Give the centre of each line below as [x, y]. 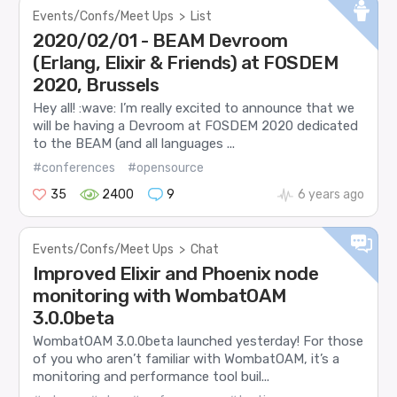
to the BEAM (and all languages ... [134, 144]
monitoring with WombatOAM [160, 295]
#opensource [166, 167]
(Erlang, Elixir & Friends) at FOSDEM [186, 63]
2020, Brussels [96, 85]
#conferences [74, 167]
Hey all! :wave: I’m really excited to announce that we [194, 109]
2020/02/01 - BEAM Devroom [160, 41]
